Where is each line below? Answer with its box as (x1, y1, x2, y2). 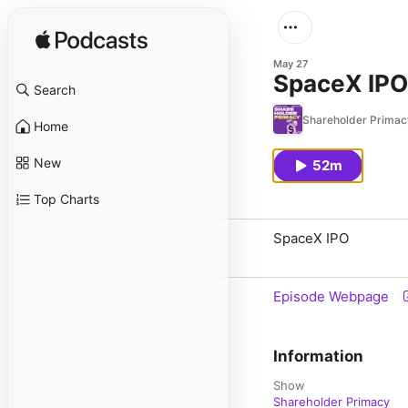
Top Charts (34, 191, 99, 207)
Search (34, 82, 76, 97)
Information (273, 347, 363, 365)
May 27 (273, 57, 308, 70)
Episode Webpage (273, 288, 389, 305)
